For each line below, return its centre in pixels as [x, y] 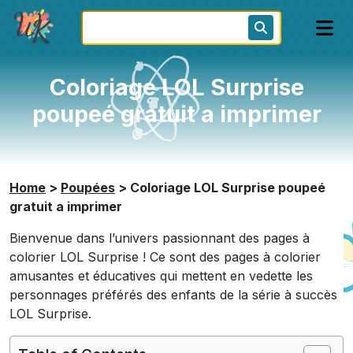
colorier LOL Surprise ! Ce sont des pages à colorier [165, 257]
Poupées [88, 188]
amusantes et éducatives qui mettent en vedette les [161, 276]
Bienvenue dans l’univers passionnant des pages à [160, 238]
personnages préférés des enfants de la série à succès [173, 295]
